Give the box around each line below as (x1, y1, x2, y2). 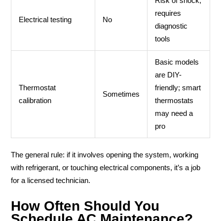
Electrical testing (18, 15, 72, 24)
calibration (18, 96, 51, 105)
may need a (154, 109, 193, 117)
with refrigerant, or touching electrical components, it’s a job (11, 164, 200, 172)
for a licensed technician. (11, 177, 90, 185)
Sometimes (102, 90, 140, 98)
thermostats (154, 96, 193, 105)
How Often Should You (11, 198, 159, 214)
